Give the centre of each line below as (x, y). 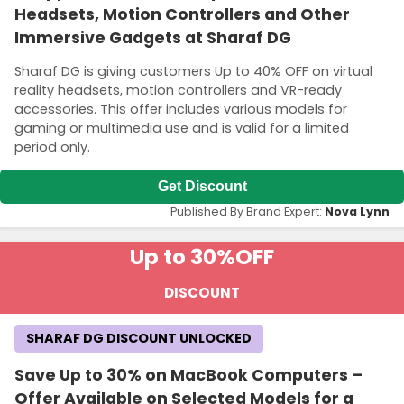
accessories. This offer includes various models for (181, 110)
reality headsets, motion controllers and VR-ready (178, 91)
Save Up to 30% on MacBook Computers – (188, 376)
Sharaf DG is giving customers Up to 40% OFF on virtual (193, 72)
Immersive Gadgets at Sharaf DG (153, 37)
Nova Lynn (357, 212)
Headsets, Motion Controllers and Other (182, 14)
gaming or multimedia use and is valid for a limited (182, 129)
